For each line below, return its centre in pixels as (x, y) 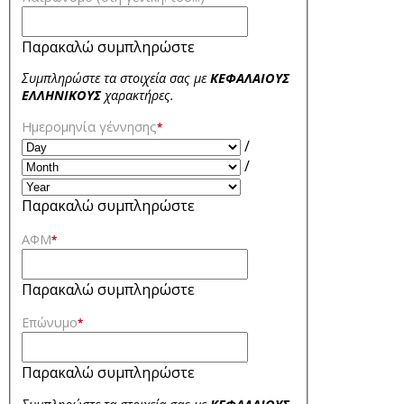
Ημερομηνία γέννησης (89, 127)
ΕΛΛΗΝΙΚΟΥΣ (61, 96)
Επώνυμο (50, 323)
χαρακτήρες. (138, 96)
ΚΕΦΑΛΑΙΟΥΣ (250, 78)
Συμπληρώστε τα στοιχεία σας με (116, 78)
